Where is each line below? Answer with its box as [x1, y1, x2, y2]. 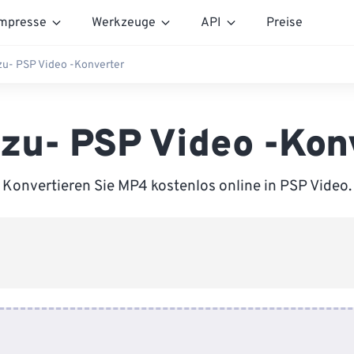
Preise [266, 14, 303, 31]
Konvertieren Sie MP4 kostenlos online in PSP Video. [2, 177, 352, 196]
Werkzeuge [92, 14, 156, 31]
